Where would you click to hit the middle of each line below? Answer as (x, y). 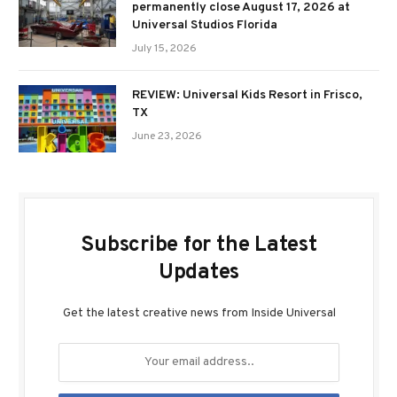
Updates (199, 272)
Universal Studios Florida (205, 25)
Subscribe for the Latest (199, 245)
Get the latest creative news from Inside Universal (199, 313)
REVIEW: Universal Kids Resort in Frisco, (247, 95)
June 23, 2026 (167, 136)
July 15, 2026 (164, 48)
